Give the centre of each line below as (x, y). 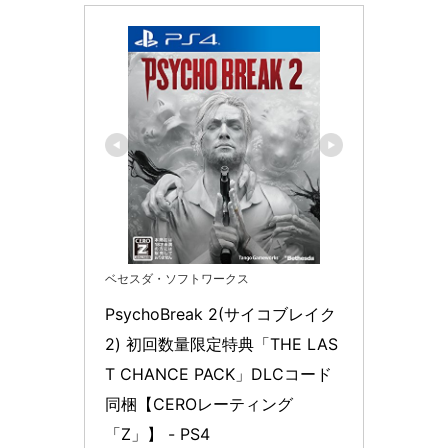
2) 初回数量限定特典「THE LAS (221, 343)
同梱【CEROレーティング (199, 403)
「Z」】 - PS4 (157, 433)
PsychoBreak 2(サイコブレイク (220, 313)
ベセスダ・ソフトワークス (177, 278)
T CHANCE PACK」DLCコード (218, 373)
